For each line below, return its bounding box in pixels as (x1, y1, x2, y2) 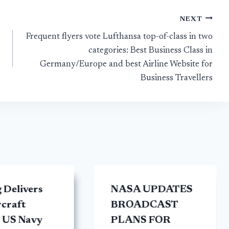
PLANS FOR (110, 215, 171, 226)
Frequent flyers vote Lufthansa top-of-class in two (26, 32, 213, 41)
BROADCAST (110, 200, 178, 211)
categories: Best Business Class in (88, 46, 213, 55)
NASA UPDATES (110, 185, 193, 195)
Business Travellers (140, 74, 213, 83)
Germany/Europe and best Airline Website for (39, 60, 213, 69)
